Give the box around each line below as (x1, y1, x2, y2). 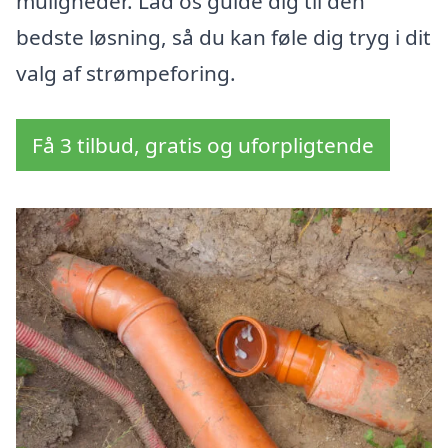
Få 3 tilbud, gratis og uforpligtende (32, 131, 374, 160)
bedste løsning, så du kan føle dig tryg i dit (16, 23, 431, 52)
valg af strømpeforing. (16, 59, 236, 88)
